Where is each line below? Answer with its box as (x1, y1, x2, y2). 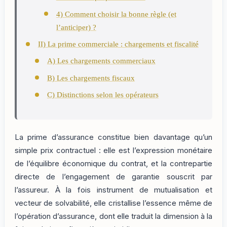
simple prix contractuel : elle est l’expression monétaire (15, 145, 212, 155)
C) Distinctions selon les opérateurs (47, 91, 159, 99)
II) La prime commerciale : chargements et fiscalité (37, 40, 199, 48)
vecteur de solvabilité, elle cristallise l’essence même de (15, 198, 212, 208)
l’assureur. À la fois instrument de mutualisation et (15, 185, 212, 195)
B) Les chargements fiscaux (47, 73, 135, 82)
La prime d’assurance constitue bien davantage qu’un (15, 132, 212, 142)
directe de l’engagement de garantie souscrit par (15, 172, 212, 181)
